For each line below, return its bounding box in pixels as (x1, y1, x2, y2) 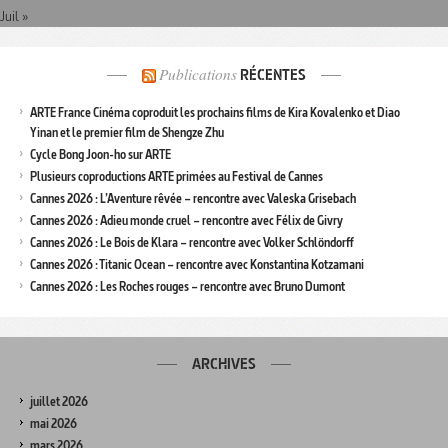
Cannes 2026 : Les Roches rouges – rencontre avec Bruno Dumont (30, 277, 345, 295)
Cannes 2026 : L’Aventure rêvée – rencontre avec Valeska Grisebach (30, 189, 356, 207)
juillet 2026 (30, 392, 88, 410)
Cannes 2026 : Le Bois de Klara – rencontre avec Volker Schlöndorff (30, 233, 354, 251)
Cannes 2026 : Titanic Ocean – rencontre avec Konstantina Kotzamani (30, 255, 364, 273)
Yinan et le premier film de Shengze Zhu (30, 123, 224, 141)
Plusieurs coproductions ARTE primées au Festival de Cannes (30, 167, 323, 185)
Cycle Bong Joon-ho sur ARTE (30, 145, 171, 163)
